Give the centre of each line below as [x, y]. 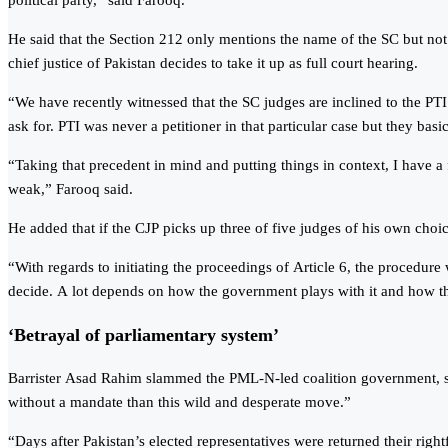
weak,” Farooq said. [70, 189]
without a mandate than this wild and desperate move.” [179, 402]
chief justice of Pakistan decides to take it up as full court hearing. [213, 63]
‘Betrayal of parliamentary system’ [143, 334]
